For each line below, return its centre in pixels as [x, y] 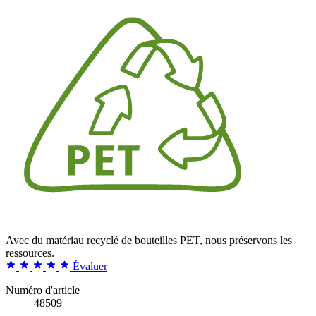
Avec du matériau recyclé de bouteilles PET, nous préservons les [149, 240]
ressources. [30, 253]
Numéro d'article [43, 290]
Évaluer [90, 266]
